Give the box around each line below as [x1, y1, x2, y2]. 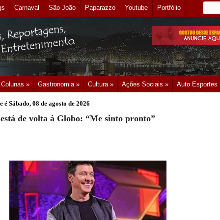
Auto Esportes [177, 81, 218, 88]
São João [49, 4, 76, 11]
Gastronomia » [38, 81, 80, 88]
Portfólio [157, 4, 181, 11]
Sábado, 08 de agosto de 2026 [9, 100, 90, 107]
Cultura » [88, 81, 113, 88]
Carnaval [14, 4, 39, 11]
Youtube [125, 4, 148, 11]
